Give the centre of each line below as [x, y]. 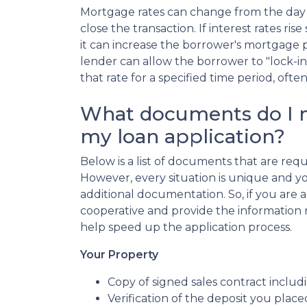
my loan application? [183, 136]
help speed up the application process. [186, 227]
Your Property [119, 255]
